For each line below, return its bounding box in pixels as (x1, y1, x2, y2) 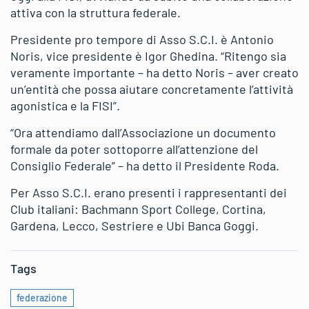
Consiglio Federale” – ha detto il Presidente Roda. (10, 157, 279, 173)
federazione (17, 291, 68, 303)
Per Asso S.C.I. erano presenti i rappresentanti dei (10, 184, 287, 200)
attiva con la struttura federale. (10, 4, 181, 20)
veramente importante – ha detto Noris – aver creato (10, 64, 299, 80)
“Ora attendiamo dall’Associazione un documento (10, 124, 276, 140)
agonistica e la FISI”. (10, 97, 120, 113)
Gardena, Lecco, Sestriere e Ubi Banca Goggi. (10, 217, 259, 233)
